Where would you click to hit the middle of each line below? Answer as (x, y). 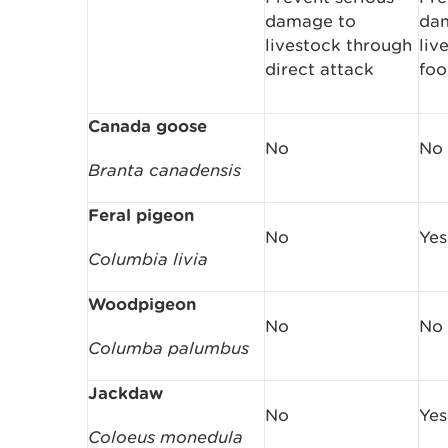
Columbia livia (148, 259)
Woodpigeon (142, 303)
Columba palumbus (168, 348)
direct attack (319, 69)
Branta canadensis (164, 170)
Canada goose (147, 125)
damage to (310, 21)
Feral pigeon (141, 214)
